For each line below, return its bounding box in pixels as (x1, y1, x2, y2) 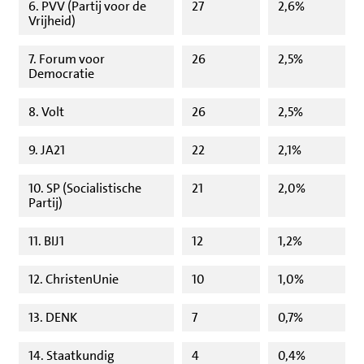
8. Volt (28, 103, 64, 121)
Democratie (28, 65, 94, 83)
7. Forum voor (28, 50, 105, 68)
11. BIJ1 (28, 232, 64, 250)
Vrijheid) (28, 12, 76, 30)
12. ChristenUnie (28, 271, 119, 288)
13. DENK (28, 309, 77, 327)
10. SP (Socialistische (28, 180, 141, 197)
